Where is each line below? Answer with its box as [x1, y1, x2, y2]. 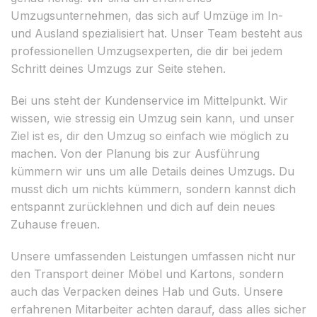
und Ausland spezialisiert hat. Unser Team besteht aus [11, 25, 303, 40]
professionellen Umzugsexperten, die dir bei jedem [11, 43, 282, 58]
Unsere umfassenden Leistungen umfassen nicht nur [11, 248, 296, 263]
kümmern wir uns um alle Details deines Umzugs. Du [11, 163, 294, 178]
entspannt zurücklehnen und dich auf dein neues [11, 199, 275, 214]
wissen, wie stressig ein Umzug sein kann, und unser [11, 110, 294, 125]
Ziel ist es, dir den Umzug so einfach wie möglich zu [11, 128, 289, 143]
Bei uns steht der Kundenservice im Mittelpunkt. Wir [11, 93, 288, 108]
